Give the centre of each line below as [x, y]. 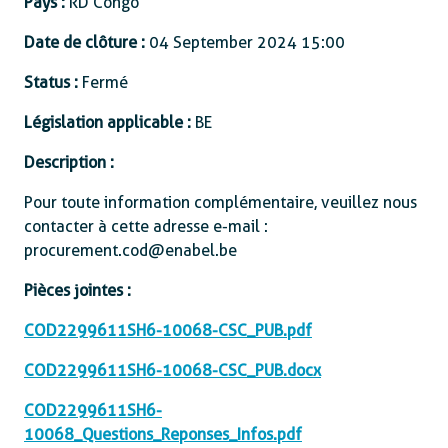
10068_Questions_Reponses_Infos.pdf [163, 434]
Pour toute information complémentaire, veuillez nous [220, 202]
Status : [51, 82]
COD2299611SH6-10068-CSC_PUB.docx [172, 370]
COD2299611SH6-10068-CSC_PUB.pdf [168, 330]
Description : [69, 162]
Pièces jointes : [77, 290]
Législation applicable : [109, 122]
